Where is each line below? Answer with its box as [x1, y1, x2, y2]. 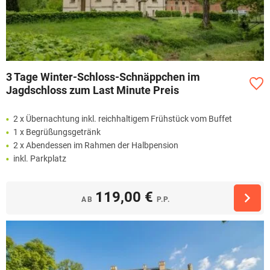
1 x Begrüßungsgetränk [13, 127, 101, 137]
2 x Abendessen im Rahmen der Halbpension [13, 140, 178, 151]
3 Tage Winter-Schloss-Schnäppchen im [6, 71, 200, 84]
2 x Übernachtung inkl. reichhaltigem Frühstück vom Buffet [13, 114, 232, 124]
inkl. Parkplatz [13, 154, 66, 164]
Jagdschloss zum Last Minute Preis [6, 84, 179, 97]
